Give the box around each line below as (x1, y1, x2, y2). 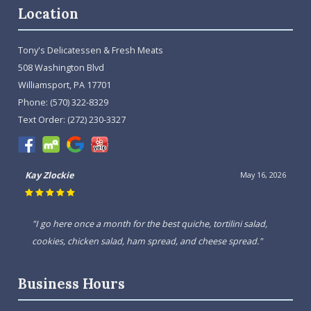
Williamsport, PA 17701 (18, 79, 112, 92)
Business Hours (18, 275, 126, 294)
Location (18, 4, 79, 23)
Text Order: (18, 114, 68, 126)
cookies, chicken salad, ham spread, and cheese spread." (32, 235, 263, 248)
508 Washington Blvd (18, 62, 105, 74)
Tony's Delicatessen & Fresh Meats (18, 44, 164, 57)
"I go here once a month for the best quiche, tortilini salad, (32, 218, 268, 230)
